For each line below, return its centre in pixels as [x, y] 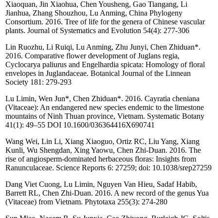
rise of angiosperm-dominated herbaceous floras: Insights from [101, 159]
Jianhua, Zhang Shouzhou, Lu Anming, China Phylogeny [94, 13]
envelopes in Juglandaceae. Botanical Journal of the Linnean [98, 73]
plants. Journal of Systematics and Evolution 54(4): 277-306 [97, 31]
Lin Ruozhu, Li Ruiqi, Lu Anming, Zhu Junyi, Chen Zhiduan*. [103, 47]
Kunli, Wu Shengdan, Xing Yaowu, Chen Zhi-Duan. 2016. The [103, 150]
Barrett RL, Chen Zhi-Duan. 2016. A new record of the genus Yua [107, 193]
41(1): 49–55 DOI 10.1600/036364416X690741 [80, 125]
